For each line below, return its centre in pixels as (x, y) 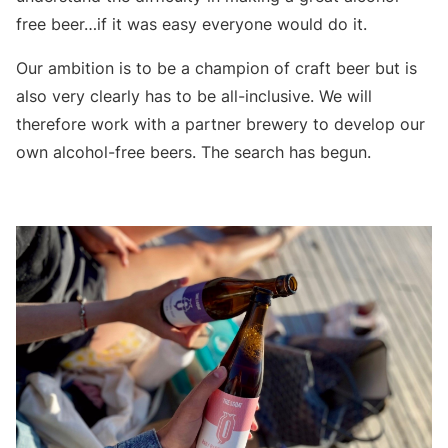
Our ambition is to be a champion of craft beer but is (216, 68)
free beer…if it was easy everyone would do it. (194, 24)
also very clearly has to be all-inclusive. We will (194, 96)
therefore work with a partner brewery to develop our (220, 124)
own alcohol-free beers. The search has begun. (193, 152)
